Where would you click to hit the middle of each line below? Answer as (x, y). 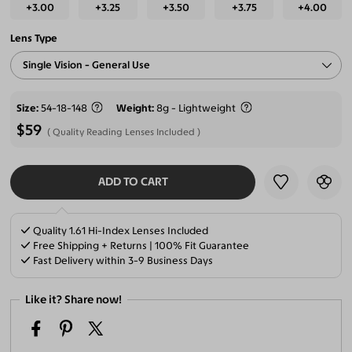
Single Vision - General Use (87, 65)
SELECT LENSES (133, 216)
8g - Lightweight (198, 108)
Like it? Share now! (74, 300)
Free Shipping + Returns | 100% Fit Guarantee (140, 245)
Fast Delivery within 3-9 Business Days (122, 260)
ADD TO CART (133, 181)
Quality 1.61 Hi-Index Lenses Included (120, 230)
